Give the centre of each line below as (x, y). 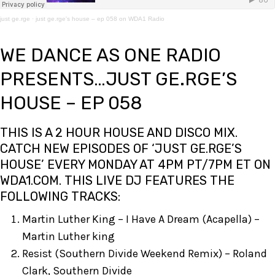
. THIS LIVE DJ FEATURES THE (147, 180)
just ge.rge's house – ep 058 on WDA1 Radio (100, 19)
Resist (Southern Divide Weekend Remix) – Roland (145, 254)
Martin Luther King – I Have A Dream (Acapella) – (141, 219)
